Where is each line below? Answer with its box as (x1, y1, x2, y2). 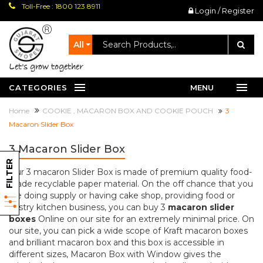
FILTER (4, 159, 15, 188)
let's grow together (15, 61, 83, 73)
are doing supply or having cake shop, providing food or (9, 190, 235, 201)
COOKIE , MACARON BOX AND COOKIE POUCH (42, 106, 213, 115)
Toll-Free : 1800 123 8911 (20, 2, 100, 11)
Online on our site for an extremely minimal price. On (36, 214, 254, 225)
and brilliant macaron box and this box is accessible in (9, 237, 224, 248)
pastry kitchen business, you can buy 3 (9, 202, 168, 213)
